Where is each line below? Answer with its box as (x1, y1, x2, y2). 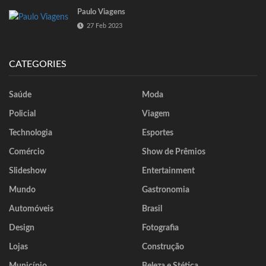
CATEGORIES (9, 59, 66, 69)
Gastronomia (142, 186, 189, 195)
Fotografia (142, 224, 179, 233)
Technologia (9, 129, 52, 138)
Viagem (142, 110, 170, 119)
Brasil (142, 205, 162, 214)
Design (9, 224, 34, 233)
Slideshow (9, 167, 46, 176)
